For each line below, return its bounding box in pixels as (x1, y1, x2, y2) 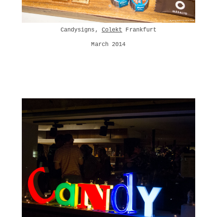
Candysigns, (60, 27, 102, 34)
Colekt (101, 27, 123, 34)
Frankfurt (122, 27, 157, 34)
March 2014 (91, 41, 126, 48)
